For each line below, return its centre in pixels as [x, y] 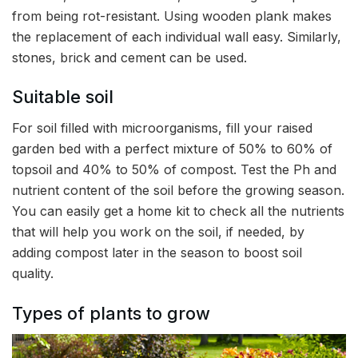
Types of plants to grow [111, 313]
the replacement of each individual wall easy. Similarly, [177, 36]
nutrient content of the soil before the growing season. [178, 191]
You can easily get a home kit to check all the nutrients [178, 211]
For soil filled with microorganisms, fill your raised [162, 128]
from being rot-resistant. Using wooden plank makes [172, 16]
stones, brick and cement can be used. [131, 57]
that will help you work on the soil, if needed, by [158, 232]
